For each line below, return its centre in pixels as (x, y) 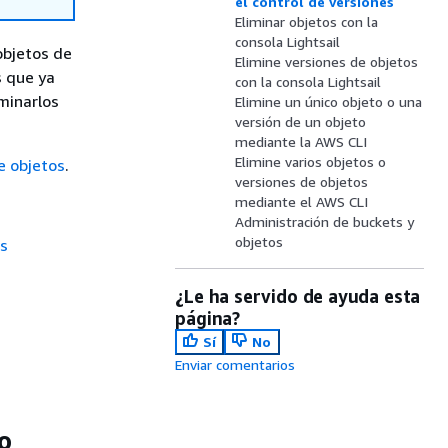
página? (207, 318)
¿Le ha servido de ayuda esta (298, 296)
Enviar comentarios (235, 364)
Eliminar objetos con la (307, 21)
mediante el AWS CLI (302, 201)
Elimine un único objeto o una (329, 101)
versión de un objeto (301, 121)
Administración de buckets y (325, 221)
